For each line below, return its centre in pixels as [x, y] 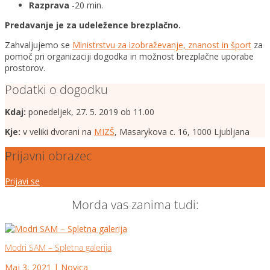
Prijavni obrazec [49, 156]
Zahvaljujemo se [39, 45]
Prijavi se [22, 181]
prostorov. [25, 68]
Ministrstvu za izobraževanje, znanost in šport [162, 45]
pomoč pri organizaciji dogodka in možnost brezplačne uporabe [129, 57]
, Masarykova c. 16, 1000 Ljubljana [182, 131]
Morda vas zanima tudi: [135, 205]
